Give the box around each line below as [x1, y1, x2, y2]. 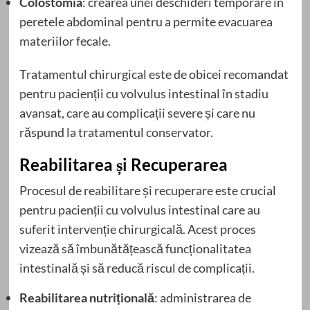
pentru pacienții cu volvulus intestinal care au [19, 201, 260, 217]
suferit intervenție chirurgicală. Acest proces [19, 221, 256, 237]
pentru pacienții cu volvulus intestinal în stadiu [19, 85, 268, 101]
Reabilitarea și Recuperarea [19, 154, 228, 174]
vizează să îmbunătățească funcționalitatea [19, 240, 251, 256]
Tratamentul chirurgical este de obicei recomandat [19, 66, 289, 82]
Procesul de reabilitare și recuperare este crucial [19, 182, 276, 198]
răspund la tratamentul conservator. [19, 124, 213, 140]
